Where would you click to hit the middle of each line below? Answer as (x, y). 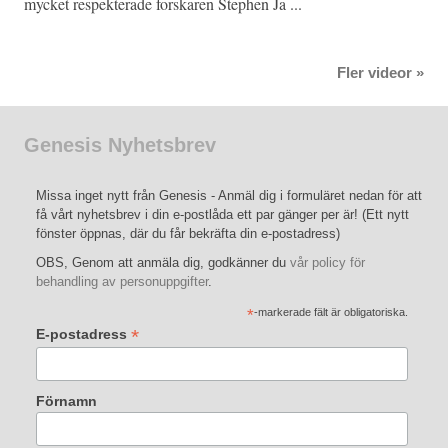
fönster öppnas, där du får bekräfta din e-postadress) (188, 234)
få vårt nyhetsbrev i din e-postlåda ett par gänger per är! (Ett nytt (222, 215)
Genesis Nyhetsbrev (120, 145)
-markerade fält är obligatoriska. (331, 312)
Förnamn (66, 400)
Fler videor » (380, 73)
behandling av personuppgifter (122, 282)
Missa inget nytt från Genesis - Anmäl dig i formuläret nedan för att (229, 196)
